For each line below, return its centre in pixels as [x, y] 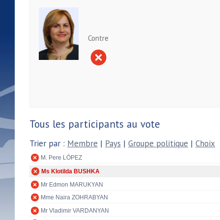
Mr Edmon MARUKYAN [72, 184]
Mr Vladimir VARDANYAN [75, 210]
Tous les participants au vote [95, 124]
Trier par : [48, 143]
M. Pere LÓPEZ [61, 158]
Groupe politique [158, 143]
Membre [82, 143]
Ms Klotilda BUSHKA [70, 171]
